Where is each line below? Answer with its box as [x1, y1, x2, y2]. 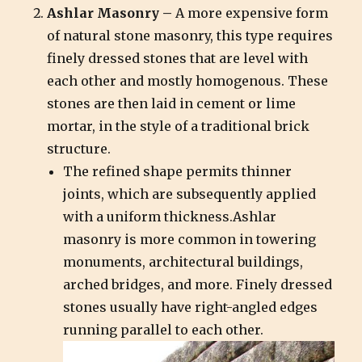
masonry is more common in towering [63, 231, 317, 248]
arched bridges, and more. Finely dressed [63, 276, 333, 293]
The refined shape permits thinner [63, 163, 293, 180]
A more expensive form [175, 5, 329, 22]
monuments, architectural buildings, [63, 254, 304, 271]
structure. [47, 141, 112, 158]
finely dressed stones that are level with [47, 50, 309, 67]
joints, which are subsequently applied [63, 186, 317, 203]
